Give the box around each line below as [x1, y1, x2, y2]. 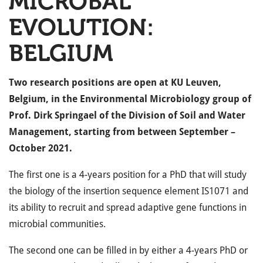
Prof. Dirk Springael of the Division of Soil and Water [9, 110, 245, 121]
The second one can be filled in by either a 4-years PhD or [9, 245, 248, 256]
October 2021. [9, 143, 72, 154]
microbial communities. [9, 218, 106, 230]
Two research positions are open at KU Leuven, [9, 77, 221, 88]
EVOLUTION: [9, 13, 154, 41]
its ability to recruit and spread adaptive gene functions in [9, 202, 247, 213]
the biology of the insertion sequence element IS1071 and [9, 186, 248, 197]
